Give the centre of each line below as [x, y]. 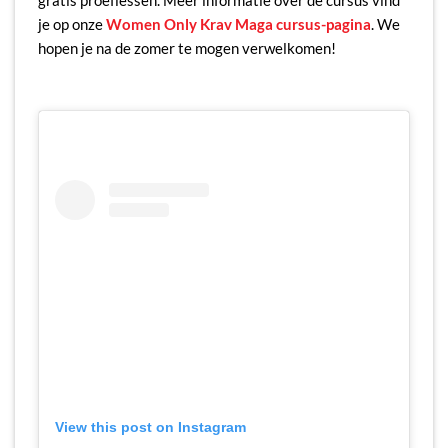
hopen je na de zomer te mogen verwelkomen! [186, 48]
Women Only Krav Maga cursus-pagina [238, 24]
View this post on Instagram [150, 427]
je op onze [71, 24]
